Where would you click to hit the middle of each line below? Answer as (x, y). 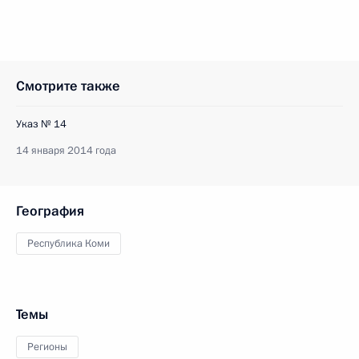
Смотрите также (68, 86)
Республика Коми (69, 244)
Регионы (47, 347)
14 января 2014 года (66, 151)
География (50, 211)
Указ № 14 (41, 124)
